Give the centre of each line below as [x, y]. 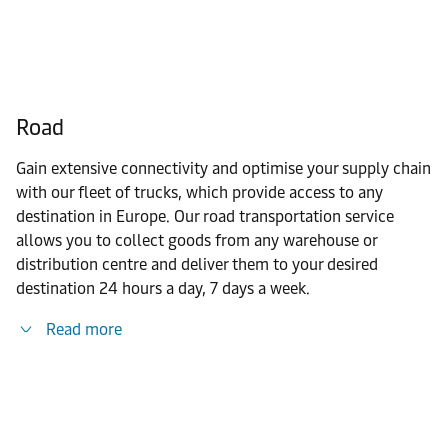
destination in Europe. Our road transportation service [205, 216]
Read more [84, 329]
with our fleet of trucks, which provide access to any [199, 192]
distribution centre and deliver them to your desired [197, 264]
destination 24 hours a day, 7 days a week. [163, 288]
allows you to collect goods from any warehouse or [196, 240]
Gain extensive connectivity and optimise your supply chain [223, 168]
